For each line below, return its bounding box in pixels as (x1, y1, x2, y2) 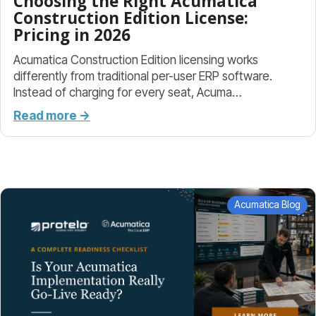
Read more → (13, 108, 90, 123)
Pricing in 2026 (13, 23, 130, 46)
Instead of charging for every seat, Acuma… (13, 84, 242, 99)
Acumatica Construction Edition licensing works (13, 51, 258, 67)
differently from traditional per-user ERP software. (13, 68, 272, 83)
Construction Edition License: (13, 6, 248, 29)
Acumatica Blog (234, 199, 301, 211)
